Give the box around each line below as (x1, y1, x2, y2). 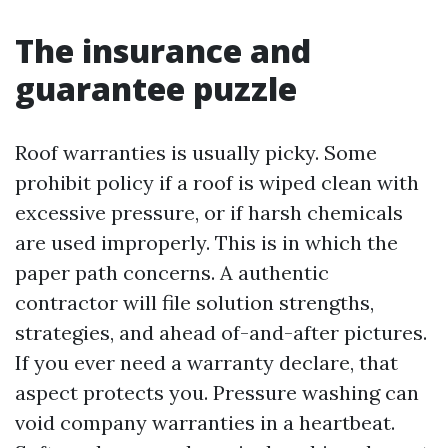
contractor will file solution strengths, (15, 290, 374, 315)
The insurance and (15, 29, 311, 72)
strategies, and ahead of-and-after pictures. (15, 320, 427, 345)
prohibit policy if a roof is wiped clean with (15, 170, 419, 195)
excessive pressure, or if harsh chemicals (15, 200, 403, 225)
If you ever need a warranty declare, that (15, 350, 398, 375)
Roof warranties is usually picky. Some (15, 140, 377, 165)
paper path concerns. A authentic (15, 260, 329, 285)
